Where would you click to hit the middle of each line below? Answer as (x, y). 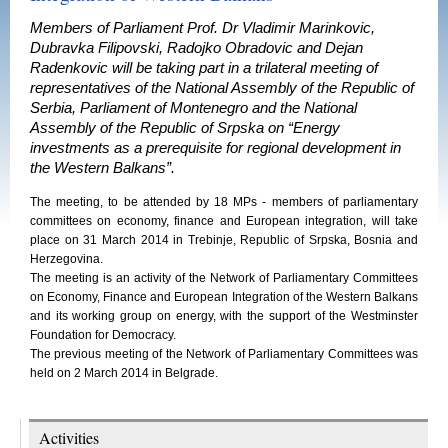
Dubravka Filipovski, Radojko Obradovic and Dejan (196, 48)
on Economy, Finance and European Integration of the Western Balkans (224, 297)
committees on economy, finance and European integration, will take (224, 221)
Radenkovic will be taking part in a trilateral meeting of (204, 68)
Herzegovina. (66, 259)
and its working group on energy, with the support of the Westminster (224, 316)
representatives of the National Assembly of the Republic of (222, 88)
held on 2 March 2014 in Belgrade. (124, 373)
